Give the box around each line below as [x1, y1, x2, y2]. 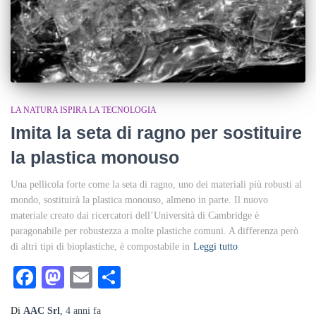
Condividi [121, 264, 211, 290]
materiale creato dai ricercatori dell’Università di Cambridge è [11, 209, 259, 221]
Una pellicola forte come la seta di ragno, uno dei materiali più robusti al [11, 178, 302, 190]
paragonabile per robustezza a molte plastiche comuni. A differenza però [11, 225, 298, 236]
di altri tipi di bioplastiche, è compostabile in [11, 241, 190, 252]
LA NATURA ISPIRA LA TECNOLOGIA [11, 104, 157, 115]
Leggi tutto [193, 241, 238, 252]
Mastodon [64, 264, 154, 290]
